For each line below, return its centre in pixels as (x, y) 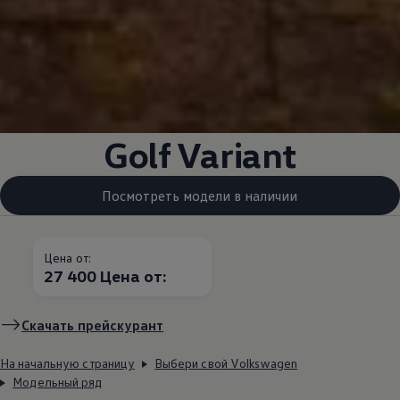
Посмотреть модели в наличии (200, 195)
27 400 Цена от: (105, 276)
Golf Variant (200, 154)
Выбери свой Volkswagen (226, 363)
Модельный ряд (57, 382)
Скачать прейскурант (92, 325)
